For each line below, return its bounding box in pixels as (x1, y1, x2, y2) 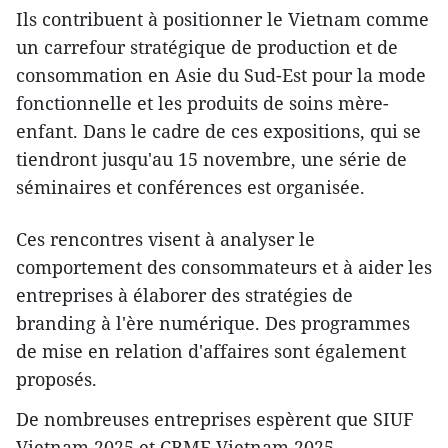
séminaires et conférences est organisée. (16, 175, 365, 199)
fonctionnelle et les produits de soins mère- (16, 91, 389, 115)
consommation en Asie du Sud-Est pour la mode (16, 63, 426, 87)
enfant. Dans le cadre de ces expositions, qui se (16, 119, 421, 143)
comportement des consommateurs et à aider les (16, 255, 432, 279)
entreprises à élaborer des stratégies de (16, 283, 353, 307)
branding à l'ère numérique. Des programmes (16, 311, 410, 335)
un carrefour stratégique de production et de (16, 35, 398, 59)
